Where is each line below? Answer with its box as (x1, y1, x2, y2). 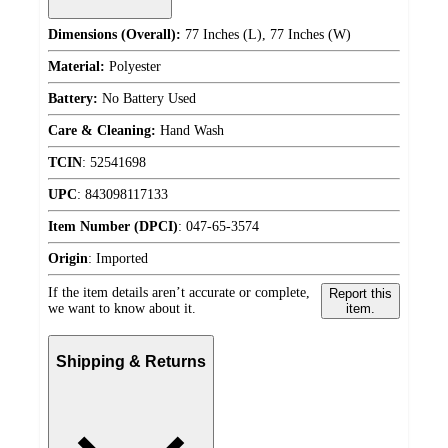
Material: (48, 58, 105, 74)
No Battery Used (98, 90, 196, 106)
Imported (96, 250, 148, 266)
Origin (48, 250, 88, 266)
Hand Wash (156, 122, 224, 138)
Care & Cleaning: (48, 122, 156, 138)
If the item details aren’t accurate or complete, (48, 284, 310, 300)
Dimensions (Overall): (48, 26, 181, 42)
